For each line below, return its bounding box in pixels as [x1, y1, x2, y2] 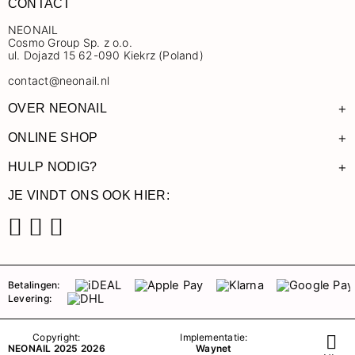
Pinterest [48, 239, 151, 267]
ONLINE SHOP [8, 131, 98, 144]
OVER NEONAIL [8, 101, 107, 115]
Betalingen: [8, 278, 60, 291]
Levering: [8, 292, 52, 305]
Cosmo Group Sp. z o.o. [8, 36, 132, 49]
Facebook [7, 239, 120, 267]
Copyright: [32, 331, 81, 343]
